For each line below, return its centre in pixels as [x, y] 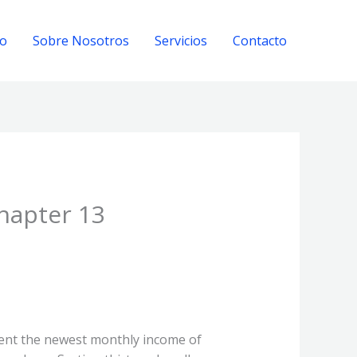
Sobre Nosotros [81, 40]
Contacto [260, 40]
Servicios [181, 40]
